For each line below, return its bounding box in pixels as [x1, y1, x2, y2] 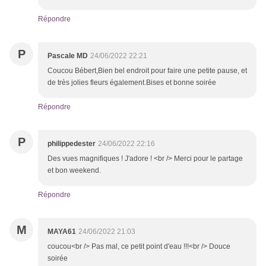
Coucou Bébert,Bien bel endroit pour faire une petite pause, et [47, 66, 247, 75]
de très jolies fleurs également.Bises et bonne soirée [47, 78, 216, 87]
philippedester [47, 140, 96, 148]
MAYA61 [47, 227, 76, 236]
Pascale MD [47, 52, 88, 61]
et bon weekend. [47, 166, 103, 175]
